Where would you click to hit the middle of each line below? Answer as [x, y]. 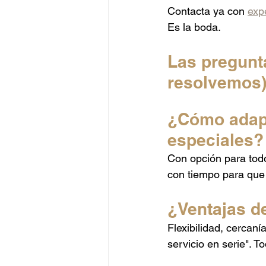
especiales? [216, 140]
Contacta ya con [208, 11]
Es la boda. [194, 27]
